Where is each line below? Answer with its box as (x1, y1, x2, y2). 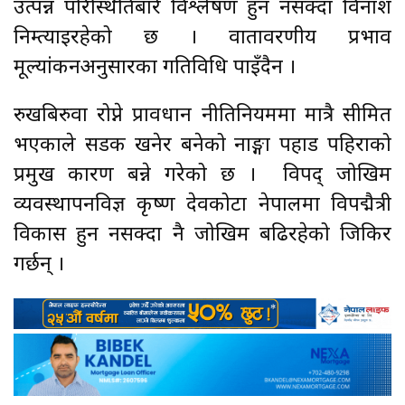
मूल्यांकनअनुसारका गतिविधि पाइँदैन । (14, 54, 301, 81)
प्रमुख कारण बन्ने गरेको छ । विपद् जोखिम (14, 162, 391, 189)
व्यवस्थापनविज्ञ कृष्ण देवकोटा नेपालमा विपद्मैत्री (14, 192, 391, 219)
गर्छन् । (14, 251, 70, 278)
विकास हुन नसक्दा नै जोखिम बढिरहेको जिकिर (14, 221, 391, 249)
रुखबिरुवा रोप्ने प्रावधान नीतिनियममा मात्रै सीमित (14, 102, 391, 129)
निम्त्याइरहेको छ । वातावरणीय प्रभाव (14, 24, 391, 52)
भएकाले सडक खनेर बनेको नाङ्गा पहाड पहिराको (14, 132, 391, 159)
